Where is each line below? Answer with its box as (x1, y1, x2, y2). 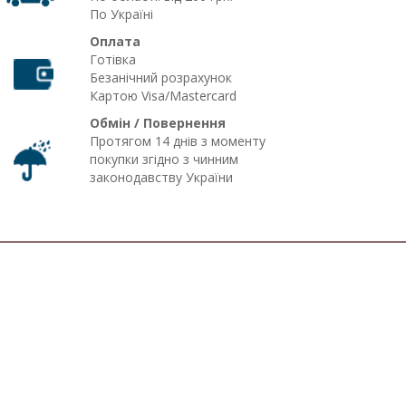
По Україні (89, 5, 153, 23)
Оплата (89, 33, 140, 50)
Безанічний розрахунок (89, 69, 232, 86)
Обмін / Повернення (89, 114, 226, 131)
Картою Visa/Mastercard (89, 87, 237, 104)
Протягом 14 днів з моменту (89, 132, 266, 150)
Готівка (89, 51, 136, 68)
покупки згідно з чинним (89, 150, 238, 168)
